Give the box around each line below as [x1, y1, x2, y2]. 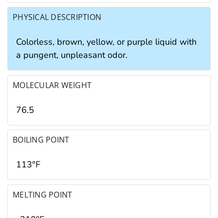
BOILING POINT [13, 134, 70, 145]
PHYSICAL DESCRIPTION [13, 12, 102, 23]
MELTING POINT [13, 189, 73, 200]
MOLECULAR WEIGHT [13, 79, 92, 91]
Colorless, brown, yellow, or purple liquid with [16, 36, 197, 48]
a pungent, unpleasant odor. [16, 49, 127, 61]
